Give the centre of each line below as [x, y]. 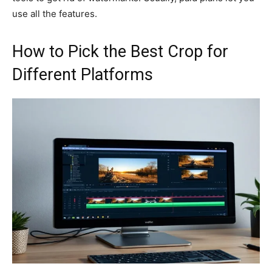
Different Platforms [83, 74]
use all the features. [55, 13]
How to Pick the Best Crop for [120, 51]
